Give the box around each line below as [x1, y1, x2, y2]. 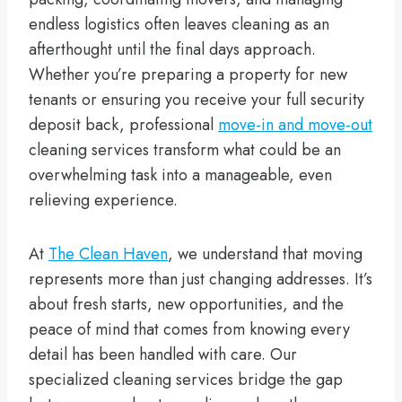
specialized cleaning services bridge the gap [29, 367, 343, 391]
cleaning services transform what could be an [29, 137, 341, 162]
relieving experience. [29, 188, 178, 212]
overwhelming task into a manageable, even [29, 162, 332, 187]
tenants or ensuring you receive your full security [29, 87, 364, 111]
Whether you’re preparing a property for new [29, 62, 347, 86]
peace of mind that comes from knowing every [29, 317, 350, 341]
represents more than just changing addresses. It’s [29, 267, 372, 291]
